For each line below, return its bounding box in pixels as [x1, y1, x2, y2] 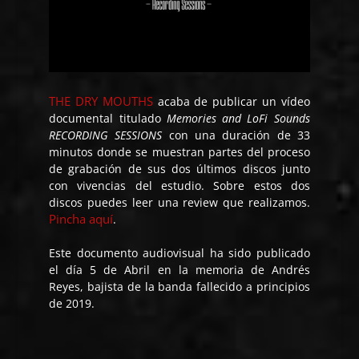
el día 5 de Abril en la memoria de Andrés [49, 262, 310, 278]
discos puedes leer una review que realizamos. [49, 195, 310, 211]
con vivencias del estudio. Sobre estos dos [49, 178, 310, 194]
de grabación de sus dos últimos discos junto [49, 161, 310, 177]
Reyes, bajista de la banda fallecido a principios [49, 279, 310, 295]
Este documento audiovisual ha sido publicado [49, 245, 310, 261]
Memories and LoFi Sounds [166, 111, 310, 127]
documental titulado [49, 111, 167, 127]
